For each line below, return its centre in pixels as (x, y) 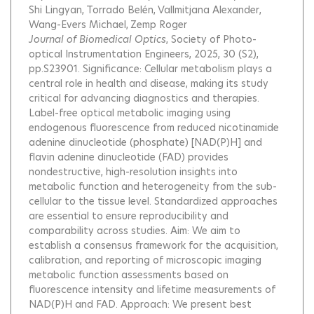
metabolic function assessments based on (129, 275)
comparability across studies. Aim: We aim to (135, 231)
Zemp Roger (159, 25)
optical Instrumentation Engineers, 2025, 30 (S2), (144, 54)
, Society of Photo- (211, 39)
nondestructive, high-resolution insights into (133, 172)
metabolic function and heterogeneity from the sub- (153, 186)
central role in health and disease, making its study (149, 83)
